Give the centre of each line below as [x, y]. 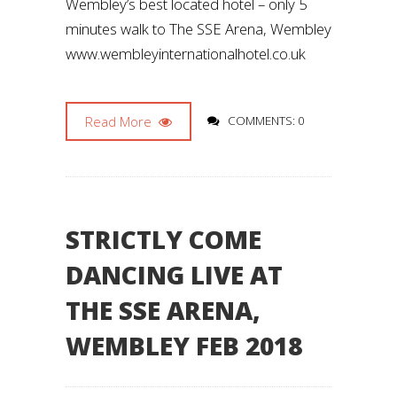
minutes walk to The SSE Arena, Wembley [198, 29]
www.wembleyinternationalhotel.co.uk [186, 54]
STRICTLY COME [163, 239]
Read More [120, 121]
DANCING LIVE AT [174, 275]
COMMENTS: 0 [266, 121]
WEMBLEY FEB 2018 [184, 346]
